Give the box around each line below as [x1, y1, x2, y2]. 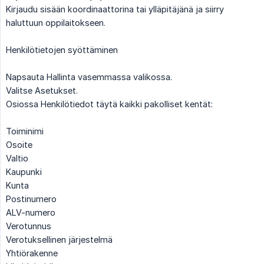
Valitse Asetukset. [6, 85, 78, 95]
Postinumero [6, 193, 57, 204]
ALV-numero [6, 207, 55, 217]
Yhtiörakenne [6, 247, 58, 258]
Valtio [6, 153, 28, 163]
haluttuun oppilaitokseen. [6, 17, 105, 28]
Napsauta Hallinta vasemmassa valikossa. [6, 71, 172, 82]
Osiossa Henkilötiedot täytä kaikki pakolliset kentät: [6, 98, 213, 109]
